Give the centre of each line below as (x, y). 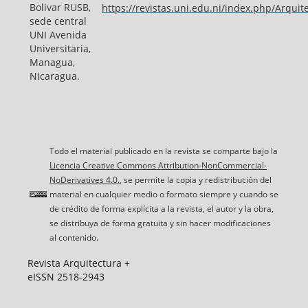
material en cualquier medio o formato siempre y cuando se (164, 195)
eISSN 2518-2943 (66, 277)
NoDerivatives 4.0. (84, 180)
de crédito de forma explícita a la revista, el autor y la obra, (161, 209)
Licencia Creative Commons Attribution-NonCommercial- (158, 166)
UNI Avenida (58, 35)
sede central (58, 21)
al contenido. (74, 238)
